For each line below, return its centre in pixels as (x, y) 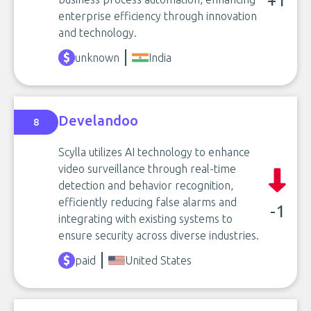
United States (158, 260)
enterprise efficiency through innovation (158, 16)
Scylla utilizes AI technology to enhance (154, 152)
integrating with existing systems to (145, 219)
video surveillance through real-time (147, 169)
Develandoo (98, 120)
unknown (97, 58)
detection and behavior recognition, (146, 185)
